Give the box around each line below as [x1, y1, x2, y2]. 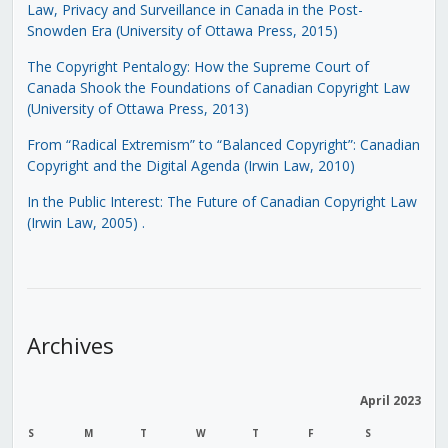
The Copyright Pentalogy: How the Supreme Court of [26, 56, 369, 76]
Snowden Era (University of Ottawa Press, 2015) [26, 20, 338, 40]
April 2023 [359, 391, 421, 409]
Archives [26, 329, 114, 360]
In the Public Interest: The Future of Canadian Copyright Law [26, 191, 417, 211]
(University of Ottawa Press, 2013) [26, 98, 249, 118]
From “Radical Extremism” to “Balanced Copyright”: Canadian [26, 134, 420, 154]
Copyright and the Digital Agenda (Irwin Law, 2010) [26, 155, 355, 175]
